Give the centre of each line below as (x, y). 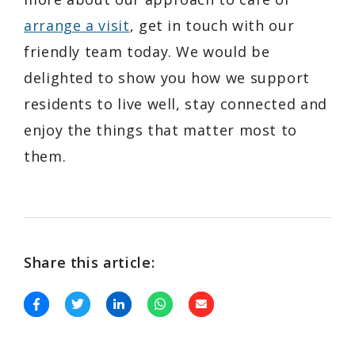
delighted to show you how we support (167, 77)
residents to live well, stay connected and (176, 103)
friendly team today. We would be (147, 51)
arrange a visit (77, 25)
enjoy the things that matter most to (161, 130)
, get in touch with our (212, 25)
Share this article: (90, 262)
